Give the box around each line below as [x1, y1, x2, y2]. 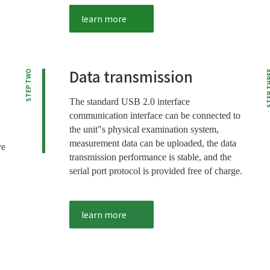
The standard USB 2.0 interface [69, 96, 190, 107]
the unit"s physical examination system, [69, 124, 219, 135]
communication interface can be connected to [69, 110, 240, 121]
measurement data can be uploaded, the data [69, 138, 236, 149]
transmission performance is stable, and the [69, 152, 231, 163]
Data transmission [69, 66, 193, 87]
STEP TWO [24, 69, 33, 102]
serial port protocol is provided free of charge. [69, 166, 242, 177]
